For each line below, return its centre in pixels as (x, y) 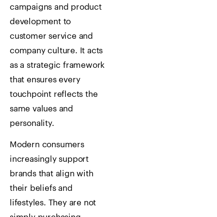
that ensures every (45, 79)
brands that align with (52, 173)
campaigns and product (56, 7)
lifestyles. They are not (53, 202)
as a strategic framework (57, 65)
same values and (42, 108)
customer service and (52, 36)
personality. (32, 123)
